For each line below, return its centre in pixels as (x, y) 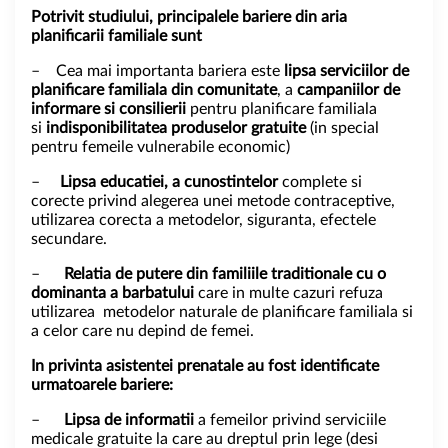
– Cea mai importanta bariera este (155, 70)
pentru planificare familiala (281, 108)
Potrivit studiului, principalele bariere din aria (189, 16)
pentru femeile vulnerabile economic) (160, 146)
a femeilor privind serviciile (290, 419)
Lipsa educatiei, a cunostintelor (171, 181)
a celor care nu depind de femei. (142, 330)
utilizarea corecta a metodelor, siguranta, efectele (203, 219)
